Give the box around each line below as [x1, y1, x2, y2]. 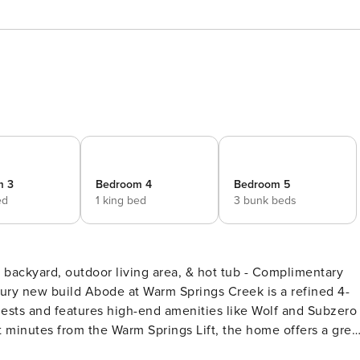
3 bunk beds [234, 194, 297, 207]
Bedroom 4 [96, 178, 152, 191]
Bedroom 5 [234, 178, 290, 191]
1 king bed [96, 194, 146, 207]
